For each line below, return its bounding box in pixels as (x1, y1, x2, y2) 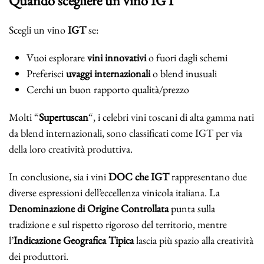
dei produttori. (9, 249, 68, 263)
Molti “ (9, 110, 39, 124)
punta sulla (169, 201, 215, 215)
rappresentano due (169, 169, 247, 183)
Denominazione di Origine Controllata (9, 201, 169, 215)
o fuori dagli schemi (146, 50, 227, 64)
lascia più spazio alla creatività (134, 233, 253, 247)
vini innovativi (87, 50, 146, 64)
